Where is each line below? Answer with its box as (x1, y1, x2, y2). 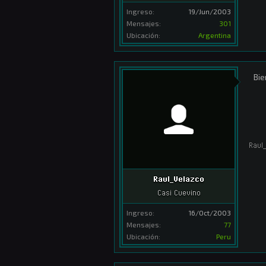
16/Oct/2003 (188, 208, 231, 217)
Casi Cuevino (157, 188, 201, 198)
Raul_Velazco (153, 173, 204, 183)
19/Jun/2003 (188, 7, 231, 15)
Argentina (198, 30, 231, 39)
